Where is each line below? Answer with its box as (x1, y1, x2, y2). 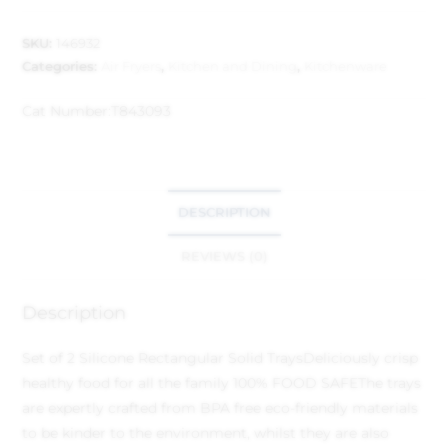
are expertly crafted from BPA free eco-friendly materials (22, 399, 419, 418)
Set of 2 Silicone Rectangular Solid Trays (22, 349, 304, 368)
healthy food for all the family (22, 374, 230, 393)
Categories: (22, 58, 102, 75)
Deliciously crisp (303, 349, 419, 368)
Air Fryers (101, 58, 162, 75)
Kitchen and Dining (168, 58, 298, 75)
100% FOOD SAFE (233, 374, 359, 393)
